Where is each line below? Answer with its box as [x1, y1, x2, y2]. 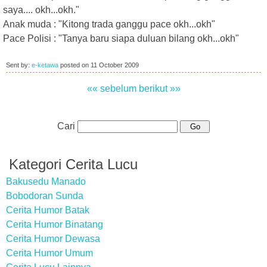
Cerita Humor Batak [6, 205, 89, 215]
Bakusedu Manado [6, 176, 86, 187]
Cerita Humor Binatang [6, 219, 103, 229]
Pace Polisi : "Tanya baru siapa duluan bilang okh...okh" [3, 33, 239, 44]
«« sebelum [86, 83, 136, 94]
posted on [58, 61, 91, 69]
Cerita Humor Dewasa [6, 234, 100, 244]
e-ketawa [32, 61, 58, 69]
